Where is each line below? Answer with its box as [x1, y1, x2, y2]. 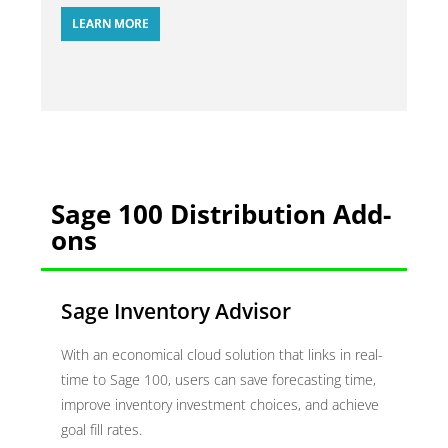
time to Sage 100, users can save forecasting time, [61, 370, 377, 390]
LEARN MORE [72, 15, 150, 33]
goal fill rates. [61, 420, 143, 440]
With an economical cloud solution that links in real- [61, 345, 384, 365]
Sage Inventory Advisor [61, 297, 292, 326]
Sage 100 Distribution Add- [51, 196, 392, 233]
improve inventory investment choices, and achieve [61, 395, 380, 415]
